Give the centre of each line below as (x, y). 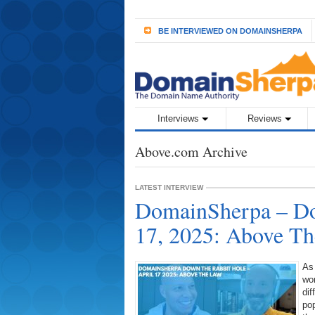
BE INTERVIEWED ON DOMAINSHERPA (230, 31)
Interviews (178, 118)
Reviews (264, 118)
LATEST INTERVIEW (169, 187)
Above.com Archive (191, 152)
